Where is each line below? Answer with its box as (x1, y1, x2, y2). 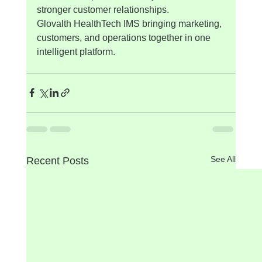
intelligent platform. (36, 46, 115, 57)
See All (211, 154, 236, 164)
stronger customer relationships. (36, 4, 169, 15)
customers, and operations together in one (36, 32, 213, 43)
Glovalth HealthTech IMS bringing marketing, (36, 18, 224, 29)
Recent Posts (26, 154, 89, 167)
